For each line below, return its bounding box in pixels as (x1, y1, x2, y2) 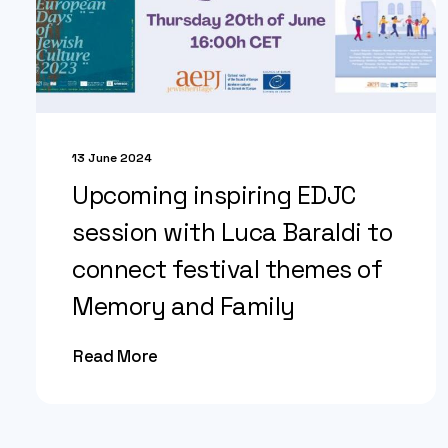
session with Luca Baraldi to (72, 216, 393, 248)
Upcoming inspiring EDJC (72, 179, 356, 211)
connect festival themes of (72, 253, 383, 285)
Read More (73, 345, 158, 368)
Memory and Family (72, 290, 295, 322)
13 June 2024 (72, 149, 152, 166)
